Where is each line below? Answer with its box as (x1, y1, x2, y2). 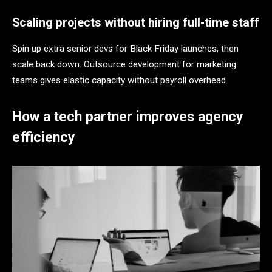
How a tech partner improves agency (12, 109, 243, 126)
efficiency (12, 129, 75, 146)
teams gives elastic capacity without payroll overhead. (12, 75, 228, 86)
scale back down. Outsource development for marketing (12, 59, 236, 70)
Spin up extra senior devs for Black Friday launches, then (12, 43, 239, 55)
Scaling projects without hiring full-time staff (12, 16, 259, 30)
